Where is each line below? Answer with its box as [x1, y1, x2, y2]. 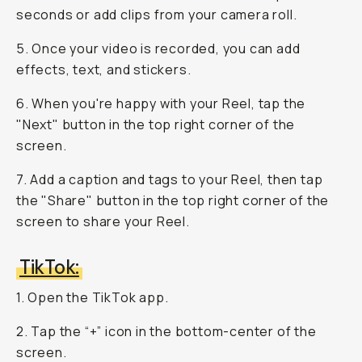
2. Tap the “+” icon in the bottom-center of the [16, 322, 317, 340]
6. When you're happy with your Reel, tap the [16, 95, 306, 112]
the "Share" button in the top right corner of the [16, 192, 330, 209]
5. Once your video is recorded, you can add [16, 40, 301, 57]
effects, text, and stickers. [16, 61, 192, 78]
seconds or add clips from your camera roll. [16, 6, 297, 23]
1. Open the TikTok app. [16, 288, 169, 306]
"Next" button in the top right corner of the [16, 116, 296, 133]
